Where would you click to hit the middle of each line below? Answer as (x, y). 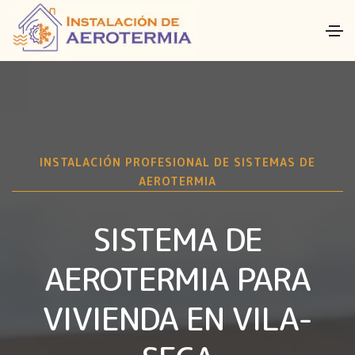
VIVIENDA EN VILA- (177, 318)
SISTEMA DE (177, 239)
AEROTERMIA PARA (177, 279)
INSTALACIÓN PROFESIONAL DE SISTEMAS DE (177, 162)
